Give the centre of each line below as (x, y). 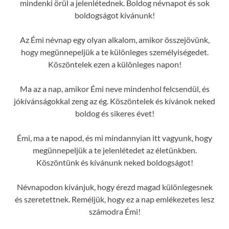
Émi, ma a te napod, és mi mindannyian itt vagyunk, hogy (114, 138)
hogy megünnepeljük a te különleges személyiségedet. (114, 52)
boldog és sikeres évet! (114, 113)
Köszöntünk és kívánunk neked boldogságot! (114, 162)
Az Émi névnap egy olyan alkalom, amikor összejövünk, (114, 39)
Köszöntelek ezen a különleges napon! (114, 64)
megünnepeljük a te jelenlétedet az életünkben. (114, 150)
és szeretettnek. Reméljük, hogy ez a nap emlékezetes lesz (114, 199)
